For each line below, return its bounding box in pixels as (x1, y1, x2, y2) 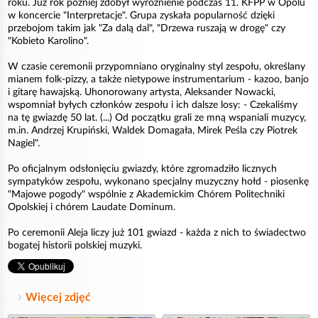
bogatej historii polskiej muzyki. (8, 240, 142, 251)
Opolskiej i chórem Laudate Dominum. (8, 202, 175, 212)
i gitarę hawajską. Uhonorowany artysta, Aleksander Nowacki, (8, 87, 275, 97)
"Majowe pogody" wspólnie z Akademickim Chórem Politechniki (8, 189, 285, 199)
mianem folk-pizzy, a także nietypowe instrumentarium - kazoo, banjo (8, 74, 309, 84)
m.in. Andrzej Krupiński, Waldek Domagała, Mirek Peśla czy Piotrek (8, 125, 297, 136)
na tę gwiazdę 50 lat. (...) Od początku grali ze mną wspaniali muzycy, (8, 112, 306, 123)
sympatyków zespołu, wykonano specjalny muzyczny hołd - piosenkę (8, 176, 309, 187)
